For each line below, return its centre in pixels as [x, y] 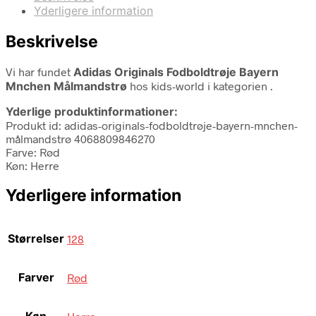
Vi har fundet [39, 71]
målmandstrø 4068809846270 [80, 138]
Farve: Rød [33, 152]
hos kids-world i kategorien [199, 85]
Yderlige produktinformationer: [92, 111]
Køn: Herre [32, 165]
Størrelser [36, 239]
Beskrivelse [52, 41]
